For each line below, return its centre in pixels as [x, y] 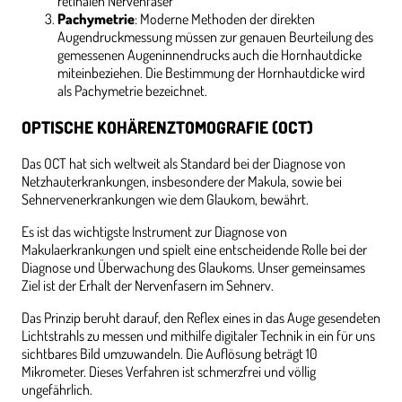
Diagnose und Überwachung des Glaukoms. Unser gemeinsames [193, 267]
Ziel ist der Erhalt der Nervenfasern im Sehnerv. [148, 285]
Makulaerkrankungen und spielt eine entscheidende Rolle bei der [194, 249]
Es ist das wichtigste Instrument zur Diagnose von [154, 231]
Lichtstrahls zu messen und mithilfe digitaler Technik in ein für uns [198, 335]
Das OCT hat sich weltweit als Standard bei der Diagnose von [184, 163]
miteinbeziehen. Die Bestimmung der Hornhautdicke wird [211, 73]
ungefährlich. [57, 389]
